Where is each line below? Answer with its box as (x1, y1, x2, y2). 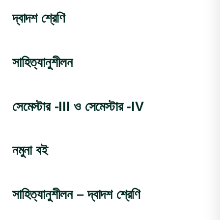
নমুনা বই (12, 142, 48, 158)
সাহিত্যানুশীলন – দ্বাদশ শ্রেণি (12, 187, 140, 202)
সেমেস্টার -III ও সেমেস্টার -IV (12, 98, 144, 114)
